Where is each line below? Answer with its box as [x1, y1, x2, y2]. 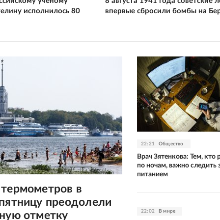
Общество [159, 141, 184, 146]
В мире [159, 208, 176, 214]
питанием [137, 170, 168, 178]
